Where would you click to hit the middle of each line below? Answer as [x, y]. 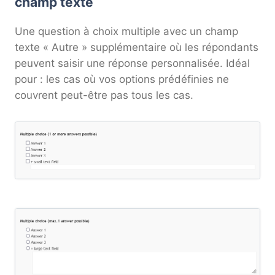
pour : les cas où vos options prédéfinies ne [122, 79]
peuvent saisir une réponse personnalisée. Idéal [132, 64]
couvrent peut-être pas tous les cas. [104, 95]
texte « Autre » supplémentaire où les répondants [137, 48]
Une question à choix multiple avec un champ [126, 32]
